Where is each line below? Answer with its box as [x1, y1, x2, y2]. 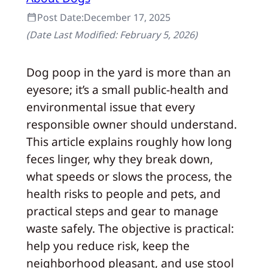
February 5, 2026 [119, 28, 194, 41]
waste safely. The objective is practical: [26, 220, 234, 236]
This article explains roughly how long [26, 133, 232, 150]
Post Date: [36, 10, 84, 24]
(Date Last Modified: [26, 28, 120, 41]
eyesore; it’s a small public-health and [26, 81, 229, 98]
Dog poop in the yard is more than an [26, 64, 231, 80]
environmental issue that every [26, 99, 195, 115]
